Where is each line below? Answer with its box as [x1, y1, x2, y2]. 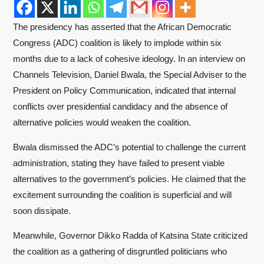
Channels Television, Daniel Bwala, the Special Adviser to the [13, 70, 246, 80]
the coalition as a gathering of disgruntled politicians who [13, 246, 227, 256]
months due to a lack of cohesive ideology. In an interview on [13, 54, 245, 64]
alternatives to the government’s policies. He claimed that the [13, 174, 246, 184]
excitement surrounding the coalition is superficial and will [13, 190, 232, 200]
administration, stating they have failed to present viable [13, 158, 225, 168]
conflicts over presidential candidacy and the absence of [13, 101, 227, 111]
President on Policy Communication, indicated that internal [13, 85, 236, 95]
